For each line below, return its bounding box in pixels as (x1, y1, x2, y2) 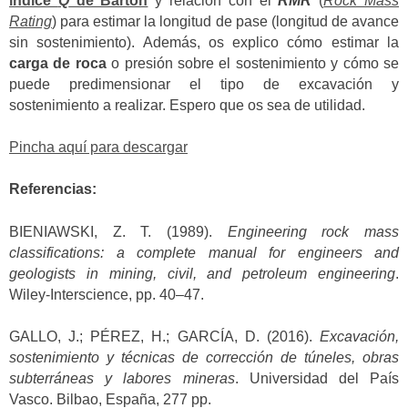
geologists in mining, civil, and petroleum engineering (9, 265, 395, 281)
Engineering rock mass (227, 223, 400, 240)
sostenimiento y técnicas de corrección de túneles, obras (9, 350, 399, 366)
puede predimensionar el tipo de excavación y (9, 76, 399, 92)
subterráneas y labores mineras (9, 371, 235, 387)
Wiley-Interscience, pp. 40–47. (9, 286, 204, 302)
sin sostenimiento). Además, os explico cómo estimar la (9, 34, 399, 50)
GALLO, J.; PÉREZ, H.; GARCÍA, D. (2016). (9, 329, 320, 345)
